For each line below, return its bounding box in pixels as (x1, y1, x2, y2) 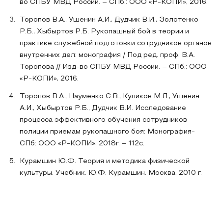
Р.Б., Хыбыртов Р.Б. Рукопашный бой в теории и (20, 28, 189, 35)
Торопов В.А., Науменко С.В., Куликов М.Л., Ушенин (20, 93, 199, 100)
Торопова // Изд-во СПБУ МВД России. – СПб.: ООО (20, 64, 207, 70)
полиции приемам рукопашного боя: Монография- (20, 129, 195, 135)
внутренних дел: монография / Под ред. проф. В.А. (20, 52, 195, 58)
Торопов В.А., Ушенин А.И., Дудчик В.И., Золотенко (20, 17, 198, 23)
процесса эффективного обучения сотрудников (20, 117, 187, 123)
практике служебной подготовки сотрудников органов (20, 40, 212, 47)
